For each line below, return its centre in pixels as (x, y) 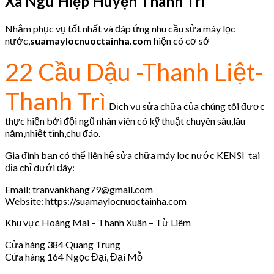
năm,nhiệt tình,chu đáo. (53, 133)
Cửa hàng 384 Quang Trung (63, 244)
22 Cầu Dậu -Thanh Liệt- (134, 71)
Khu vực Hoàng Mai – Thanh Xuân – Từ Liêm (98, 222)
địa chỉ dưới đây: (40, 167)
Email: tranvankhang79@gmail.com (79, 189)
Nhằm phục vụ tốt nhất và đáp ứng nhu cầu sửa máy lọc (120, 28)
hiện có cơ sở (181, 40)
